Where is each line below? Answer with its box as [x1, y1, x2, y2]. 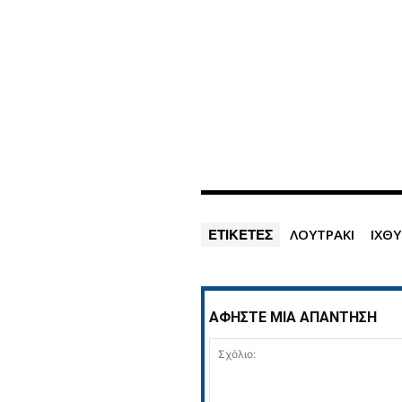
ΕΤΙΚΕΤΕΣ [208, 224, 274, 245]
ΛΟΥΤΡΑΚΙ [290, 225, 355, 244]
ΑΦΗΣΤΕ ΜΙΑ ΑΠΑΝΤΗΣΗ [209, 309, 378, 327]
